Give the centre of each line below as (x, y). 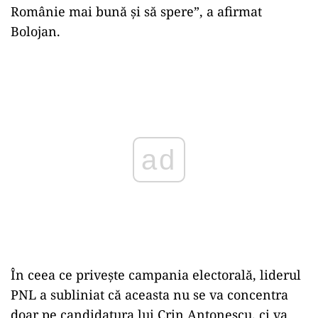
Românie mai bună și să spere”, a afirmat (136, 11)
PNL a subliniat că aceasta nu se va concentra (149, 295)
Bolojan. (35, 31)
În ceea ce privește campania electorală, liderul (156, 275)
